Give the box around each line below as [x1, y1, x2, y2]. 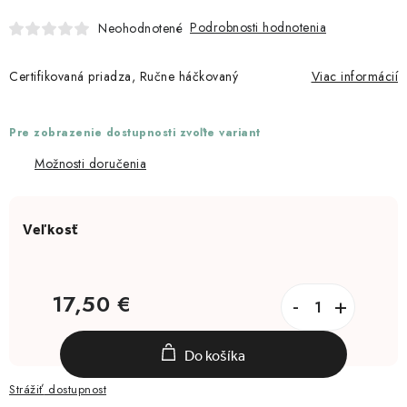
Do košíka [184, 347, 246, 365]
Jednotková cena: [50, 316, 147, 335]
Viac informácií [311, 67, 398, 86]
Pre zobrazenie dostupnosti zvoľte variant [9, 124, 261, 142]
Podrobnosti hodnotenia [190, 18, 326, 37]
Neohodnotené [98, 18, 183, 37]
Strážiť [9, 381, 45, 399]
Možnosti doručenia [35, 154, 146, 174]
